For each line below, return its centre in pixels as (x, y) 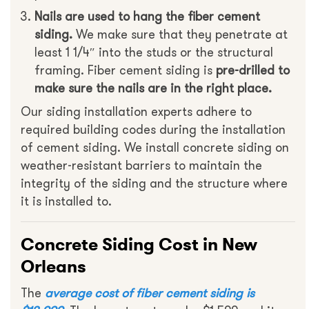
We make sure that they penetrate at (180, 35)
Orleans (53, 267)
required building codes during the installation (153, 130)
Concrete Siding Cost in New (139, 245)
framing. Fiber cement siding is (125, 71)
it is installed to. (66, 202)
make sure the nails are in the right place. (153, 89)
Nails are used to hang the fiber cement (147, 17)
